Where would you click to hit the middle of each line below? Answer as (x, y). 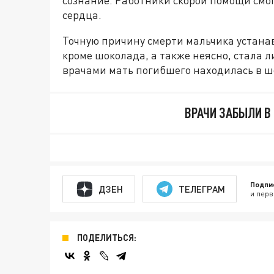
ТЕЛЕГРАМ (202, 189)
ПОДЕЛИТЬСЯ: (107, 238)
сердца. (82, 15)
